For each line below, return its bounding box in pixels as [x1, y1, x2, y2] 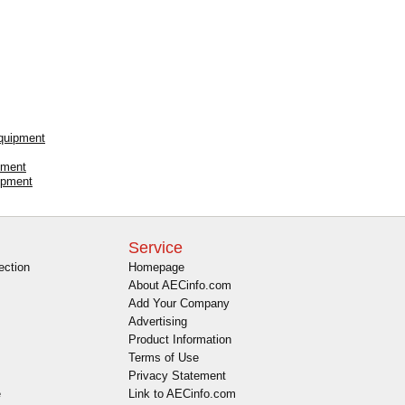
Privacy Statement [128, 369, 226, 383]
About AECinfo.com [128, 278, 231, 293]
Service [128, 239, 183, 258]
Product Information [128, 333, 231, 347]
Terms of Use [128, 351, 199, 365]
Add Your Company [128, 297, 230, 311]
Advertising [128, 315, 187, 329]
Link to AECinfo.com [128, 387, 236, 401]
